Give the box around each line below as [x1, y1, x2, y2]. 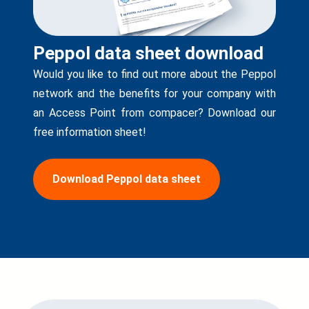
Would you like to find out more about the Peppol [33, 68, 276, 81]
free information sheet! [33, 126, 146, 139]
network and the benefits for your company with [33, 87, 276, 101]
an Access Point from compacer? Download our [33, 106, 276, 120]
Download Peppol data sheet [52, 172, 201, 186]
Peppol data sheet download [33, 43, 263, 64]
